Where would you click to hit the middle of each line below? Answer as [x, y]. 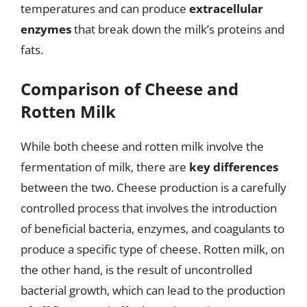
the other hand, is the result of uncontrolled [136, 270]
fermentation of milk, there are [105, 167]
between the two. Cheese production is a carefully [153, 187]
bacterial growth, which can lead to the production [153, 290]
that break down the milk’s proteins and [178, 29]
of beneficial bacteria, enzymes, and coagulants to [152, 229]
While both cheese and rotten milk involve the [142, 146]
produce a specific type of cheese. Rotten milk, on [152, 249]
